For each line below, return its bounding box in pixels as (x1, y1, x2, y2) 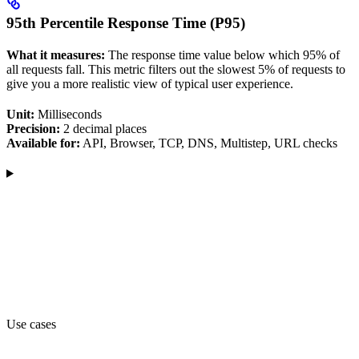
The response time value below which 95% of (105, 47, 340, 62)
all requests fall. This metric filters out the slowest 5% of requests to (6, 62, 345, 76)
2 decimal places (60, 121, 147, 135)
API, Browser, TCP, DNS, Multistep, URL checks (80, 135, 337, 150)
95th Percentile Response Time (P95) (6, 14, 245, 31)
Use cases (6, 317, 56, 331)
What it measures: (6, 47, 105, 62)
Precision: (6, 121, 60, 135)
